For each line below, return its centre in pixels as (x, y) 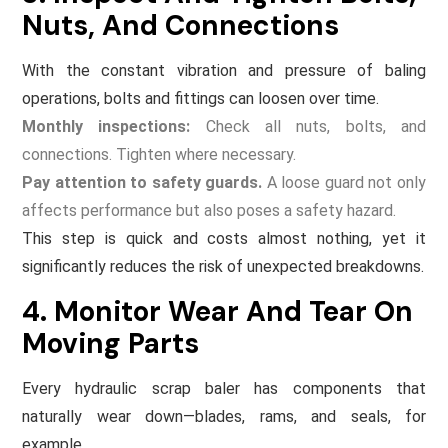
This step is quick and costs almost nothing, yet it (224, 238)
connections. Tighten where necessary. (159, 154)
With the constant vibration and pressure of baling (224, 70)
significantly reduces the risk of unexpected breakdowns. (223, 266)
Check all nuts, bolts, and (308, 126)
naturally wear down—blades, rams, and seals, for (224, 416)
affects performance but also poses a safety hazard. (209, 210)
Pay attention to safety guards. (142, 182)
